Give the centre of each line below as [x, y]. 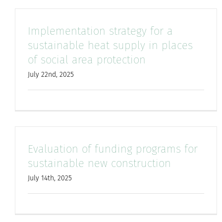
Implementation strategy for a [100, 31]
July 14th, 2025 [50, 178]
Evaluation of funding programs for [113, 149]
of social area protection [87, 60]
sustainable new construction [99, 164]
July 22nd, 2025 [51, 75]
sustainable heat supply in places [110, 46]
